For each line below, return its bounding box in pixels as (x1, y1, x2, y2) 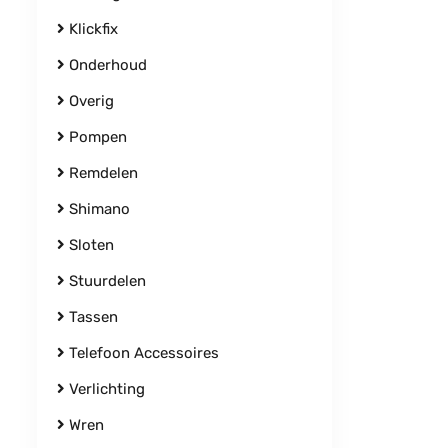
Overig (65, 92, 114, 110)
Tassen (65, 308, 118, 326)
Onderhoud (65, 56, 147, 74)
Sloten (65, 236, 114, 254)
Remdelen (65, 164, 138, 182)
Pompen (65, 128, 127, 146)
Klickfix (65, 20, 118, 38)
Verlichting (65, 380, 145, 398)
